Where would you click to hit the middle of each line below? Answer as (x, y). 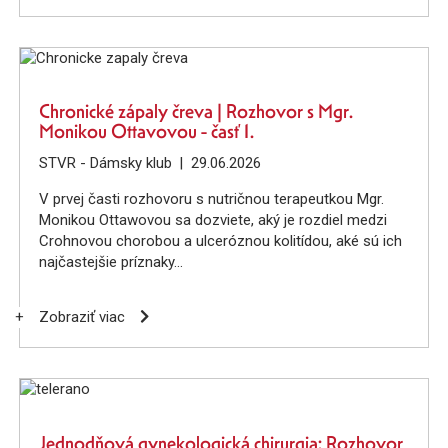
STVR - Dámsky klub (105, 163)
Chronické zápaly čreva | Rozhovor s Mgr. (195, 112)
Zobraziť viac (81, 317)
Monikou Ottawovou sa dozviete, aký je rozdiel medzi (212, 220)
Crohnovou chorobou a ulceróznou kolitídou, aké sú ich (220, 241)
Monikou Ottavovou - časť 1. (146, 132)
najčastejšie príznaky (106, 262)
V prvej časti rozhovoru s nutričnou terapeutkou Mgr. (211, 199)
